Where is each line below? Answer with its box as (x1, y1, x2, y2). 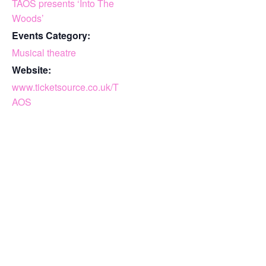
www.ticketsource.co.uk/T (12, 80, 119, 94)
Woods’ (12, 11, 44, 26)
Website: (12, 63, 51, 77)
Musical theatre (12, 46, 76, 60)
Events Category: (12, 28, 90, 43)
